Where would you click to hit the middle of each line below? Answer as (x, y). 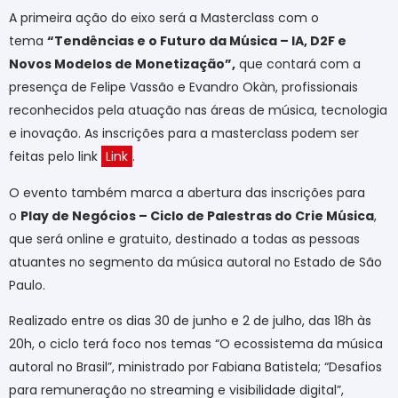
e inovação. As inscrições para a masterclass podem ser (184, 134)
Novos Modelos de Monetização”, (122, 64)
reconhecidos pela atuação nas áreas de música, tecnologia (198, 111)
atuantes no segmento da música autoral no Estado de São (195, 262)
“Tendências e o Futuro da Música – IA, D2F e (197, 41)
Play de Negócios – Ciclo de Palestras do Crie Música (197, 215)
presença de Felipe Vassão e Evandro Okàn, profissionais (183, 88)
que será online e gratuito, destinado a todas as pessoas (184, 239)
